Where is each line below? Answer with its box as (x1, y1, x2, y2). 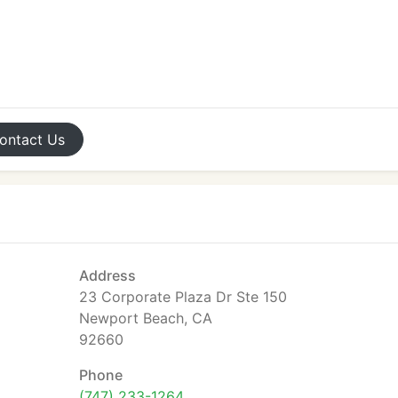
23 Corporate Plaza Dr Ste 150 (79, 288, 287, 306)
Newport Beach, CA (79, 309, 212, 327)
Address (79, 267, 136, 284)
